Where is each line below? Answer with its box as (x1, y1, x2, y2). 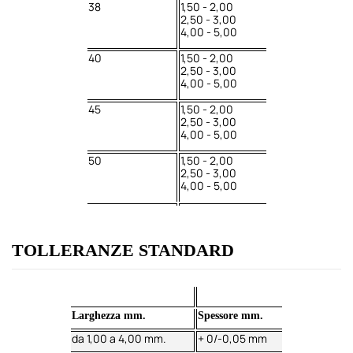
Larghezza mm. (72, 309, 146, 321)
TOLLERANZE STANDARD (12, 240, 234, 261)
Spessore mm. (198, 309, 263, 321)
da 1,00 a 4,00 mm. (72, 330, 166, 346)
